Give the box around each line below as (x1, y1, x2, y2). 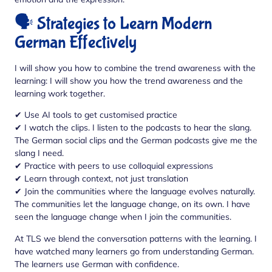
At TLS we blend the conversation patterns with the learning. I (15, 233, 257, 244)
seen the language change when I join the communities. (15, 211, 231, 223)
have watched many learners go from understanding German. (15, 245, 254, 257)
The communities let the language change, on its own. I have (15, 199, 250, 210)
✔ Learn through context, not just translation (15, 173, 188, 185)
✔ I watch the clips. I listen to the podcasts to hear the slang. (15, 122, 251, 134)
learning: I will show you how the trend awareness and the (15, 75, 243, 87)
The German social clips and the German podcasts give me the (15, 135, 257, 146)
